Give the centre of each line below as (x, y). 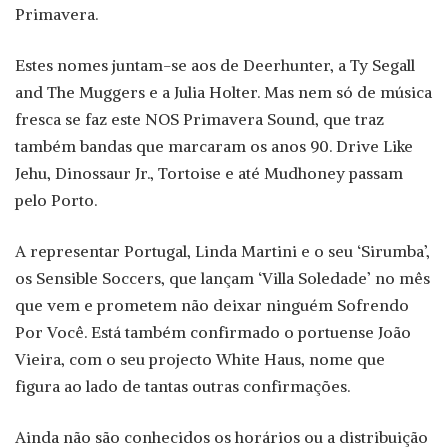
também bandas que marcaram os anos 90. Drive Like (214, 145)
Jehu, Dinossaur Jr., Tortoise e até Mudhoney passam (209, 172)
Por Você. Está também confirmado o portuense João (213, 331)
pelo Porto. (56, 199)
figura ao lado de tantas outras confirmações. (182, 385)
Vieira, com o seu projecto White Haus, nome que (200, 358)
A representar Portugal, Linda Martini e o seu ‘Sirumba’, (222, 250)
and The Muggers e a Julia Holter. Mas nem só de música (223, 91)
